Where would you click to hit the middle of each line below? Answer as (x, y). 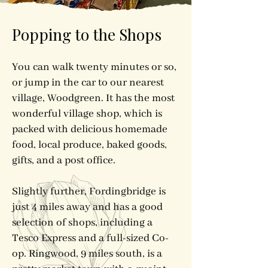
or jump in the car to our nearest (88, 83)
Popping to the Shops (87, 34)
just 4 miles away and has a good (87, 207)
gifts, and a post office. (65, 160)
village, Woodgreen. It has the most (93, 98)
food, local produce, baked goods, (89, 145)
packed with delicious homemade (90, 129)
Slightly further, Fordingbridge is (89, 191)
